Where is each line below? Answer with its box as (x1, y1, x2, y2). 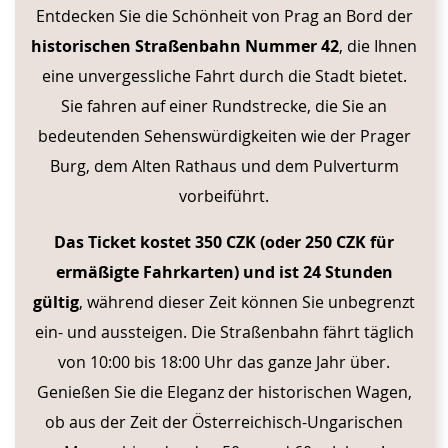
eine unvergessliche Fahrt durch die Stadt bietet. (41, 64, 407, 87)
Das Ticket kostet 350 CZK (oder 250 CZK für (54, 230, 394, 253)
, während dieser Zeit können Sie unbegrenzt (79, 290, 415, 313)
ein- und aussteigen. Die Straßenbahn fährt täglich (34, 320, 414, 343)
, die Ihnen (339, 34, 417, 57)
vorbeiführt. (179, 184, 269, 207)
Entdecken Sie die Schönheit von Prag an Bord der (35, 4, 413, 27)
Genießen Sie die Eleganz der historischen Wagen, (36, 380, 412, 403)
